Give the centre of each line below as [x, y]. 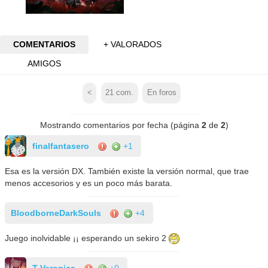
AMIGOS [44, 63]
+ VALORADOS [133, 45]
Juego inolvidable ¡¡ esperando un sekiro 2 [87, 238]
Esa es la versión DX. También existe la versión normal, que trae [127, 171]
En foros [162, 93]
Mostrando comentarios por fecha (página [121, 125]
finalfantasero [61, 146]
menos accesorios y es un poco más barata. [89, 183]
